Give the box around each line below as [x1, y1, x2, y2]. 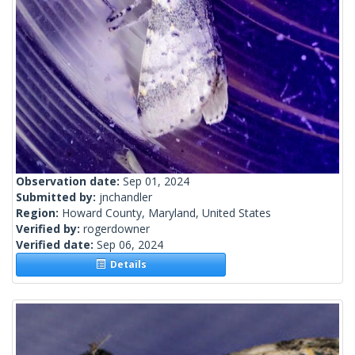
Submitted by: [16, 189, 99, 205]
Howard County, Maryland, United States [62, 205, 271, 221]
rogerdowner [83, 221, 150, 237]
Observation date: [16, 174, 123, 189]
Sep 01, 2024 [123, 174, 189, 189]
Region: [16, 205, 62, 221]
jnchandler [99, 189, 152, 205]
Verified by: [16, 221, 83, 237]
